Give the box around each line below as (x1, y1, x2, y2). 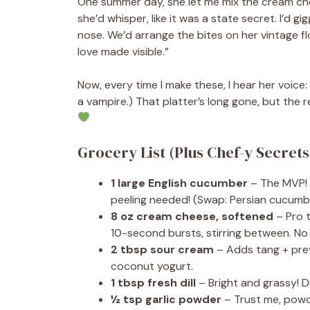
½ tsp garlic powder (111, 291, 221, 307)
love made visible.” (77, 44, 169, 59)
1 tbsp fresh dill (111, 275, 196, 290)
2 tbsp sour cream (111, 241, 214, 257)
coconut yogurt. (111, 258, 193, 273)
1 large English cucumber (111, 175, 248, 190)
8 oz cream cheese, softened (111, 208, 273, 224)
